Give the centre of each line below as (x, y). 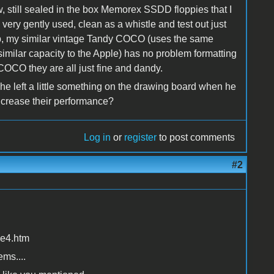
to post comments (196, 137)
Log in (98, 137)
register (141, 137)
